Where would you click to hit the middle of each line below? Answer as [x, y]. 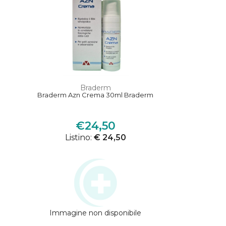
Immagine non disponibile [96, 213]
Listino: [79, 138]
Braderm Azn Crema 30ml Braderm [96, 95]
